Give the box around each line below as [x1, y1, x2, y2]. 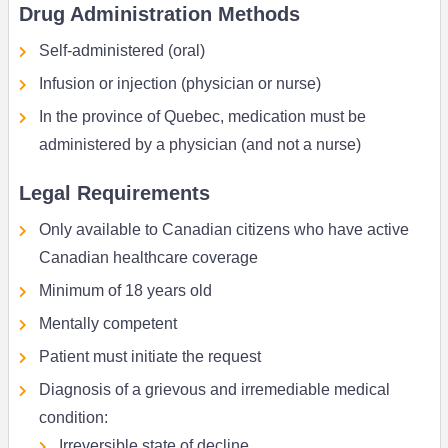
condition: [38, 409, 108, 427]
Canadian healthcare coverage [38, 249, 258, 267]
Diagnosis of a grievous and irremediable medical [38, 381, 390, 399]
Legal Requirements [18, 182, 210, 205]
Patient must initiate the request [38, 348, 261, 366]
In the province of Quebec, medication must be [38, 108, 366, 126]
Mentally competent [38, 315, 177, 333]
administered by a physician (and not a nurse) [38, 136, 361, 154]
